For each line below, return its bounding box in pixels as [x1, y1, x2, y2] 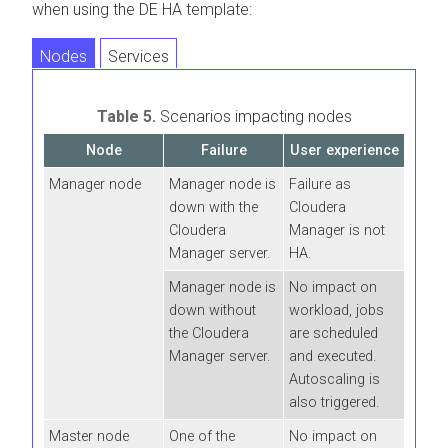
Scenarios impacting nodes [159, 106, 352, 126]
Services [108, 46, 169, 66]
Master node [49, 427, 129, 445]
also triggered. [289, 393, 379, 411]
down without [169, 301, 256, 319]
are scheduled [289, 324, 378, 342]
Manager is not [289, 221, 385, 239]
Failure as [289, 175, 351, 193]
